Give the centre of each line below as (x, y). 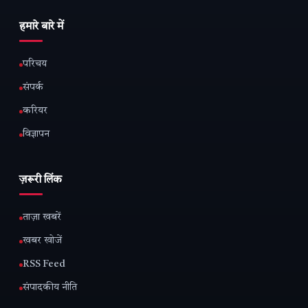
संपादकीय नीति (50, 288)
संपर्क (33, 88)
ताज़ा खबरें (42, 218)
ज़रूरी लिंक (41, 180)
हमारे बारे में (41, 27)
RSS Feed (44, 265)
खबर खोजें (42, 241)
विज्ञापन (36, 135)
